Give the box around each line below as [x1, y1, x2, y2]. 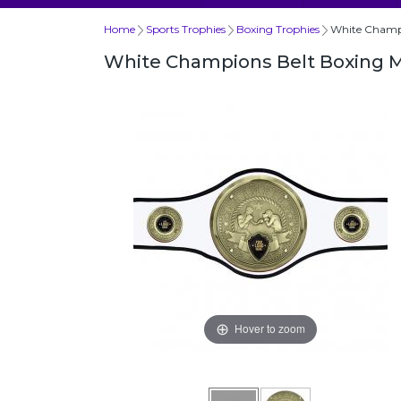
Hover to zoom [234, 320, 305, 337]
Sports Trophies [146, 22, 226, 36]
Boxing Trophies [236, 22, 320, 36]
